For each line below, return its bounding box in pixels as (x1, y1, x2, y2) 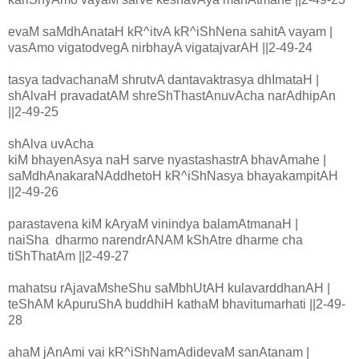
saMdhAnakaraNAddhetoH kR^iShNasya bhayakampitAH (8, 169, 338, 184)
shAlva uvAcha (8, 137, 97, 151)
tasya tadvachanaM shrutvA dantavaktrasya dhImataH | (8, 73, 319, 87)
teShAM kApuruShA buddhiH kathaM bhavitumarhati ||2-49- (8, 297, 345, 312)
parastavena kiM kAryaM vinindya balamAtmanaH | (8, 217, 298, 232)
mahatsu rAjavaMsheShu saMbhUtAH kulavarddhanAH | (8, 281, 330, 296)
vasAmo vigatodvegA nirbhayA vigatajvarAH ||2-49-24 (8, 41, 313, 55)
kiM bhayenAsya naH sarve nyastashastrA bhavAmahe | (8, 153, 326, 167)
